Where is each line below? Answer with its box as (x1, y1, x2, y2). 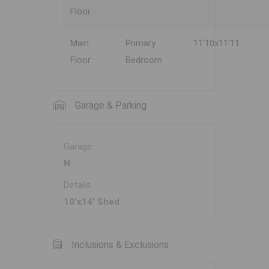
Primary (125, 38, 156, 49)
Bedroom (125, 55, 162, 66)
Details (64, 180, 91, 191)
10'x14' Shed (64, 196, 119, 208)
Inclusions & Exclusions (71, 239, 169, 251)
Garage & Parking (75, 100, 147, 112)
